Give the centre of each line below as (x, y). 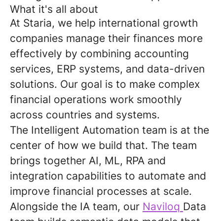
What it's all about (54, 9)
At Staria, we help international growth (104, 23)
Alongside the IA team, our (76, 206)
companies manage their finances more (106, 38)
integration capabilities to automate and (108, 176)
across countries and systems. (85, 115)
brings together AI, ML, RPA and (88, 161)
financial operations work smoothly (96, 99)
